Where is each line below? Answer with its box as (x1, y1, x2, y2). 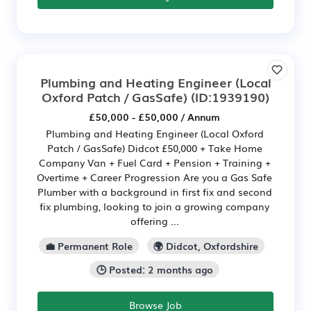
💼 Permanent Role (44, 238, 133, 253)
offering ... (130, 214, 179, 228)
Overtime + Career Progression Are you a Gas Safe (37, 170, 272, 185)
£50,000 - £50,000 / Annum (89, 110, 220, 124)
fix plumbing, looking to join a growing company (40, 199, 269, 214)
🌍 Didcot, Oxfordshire (153, 238, 259, 253)
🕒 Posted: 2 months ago (96, 262, 213, 276)
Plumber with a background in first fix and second (37, 185, 272, 199)
